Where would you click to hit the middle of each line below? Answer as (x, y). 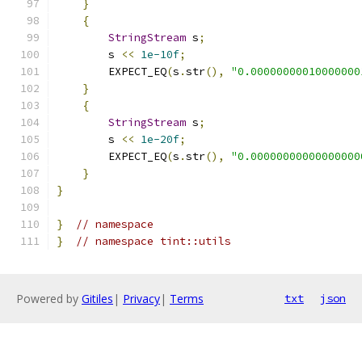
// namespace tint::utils (154, 241)
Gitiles (97, 299)
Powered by (49, 299)
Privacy (141, 299)
